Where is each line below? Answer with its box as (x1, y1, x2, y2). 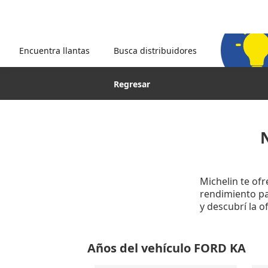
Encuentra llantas (19, 44, 90, 56)
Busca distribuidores (114, 44, 197, 56)
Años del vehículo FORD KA (87, 240, 246, 256)
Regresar (114, 78, 151, 90)
